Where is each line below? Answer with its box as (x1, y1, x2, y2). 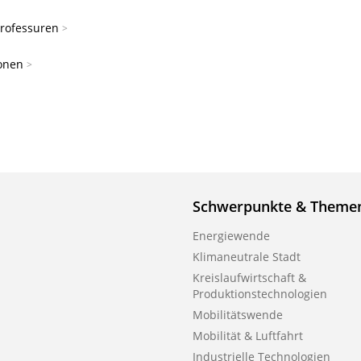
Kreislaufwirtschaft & (192, 269, 306, 285)
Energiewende (192, 227, 270, 243)
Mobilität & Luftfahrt (192, 327, 303, 343)
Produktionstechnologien (192, 285, 327, 301)
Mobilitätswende (192, 306, 283, 322)
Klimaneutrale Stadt (192, 248, 301, 264)
